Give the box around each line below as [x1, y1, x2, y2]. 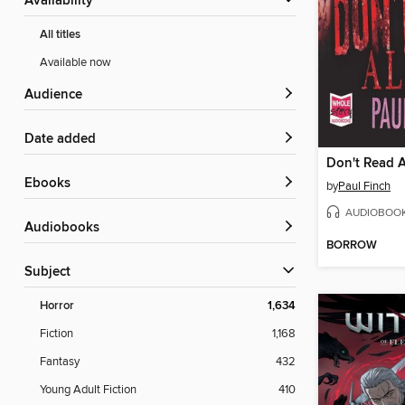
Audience [33, 87, 82, 104]
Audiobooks [33, 220, 99, 237]
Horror [40, 298, 74, 315]
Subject [33, 264, 71, 281]
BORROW [326, 238, 377, 254]
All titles [40, 27, 80, 43]
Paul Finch [338, 178, 391, 193]
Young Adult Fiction [40, 382, 137, 398]
